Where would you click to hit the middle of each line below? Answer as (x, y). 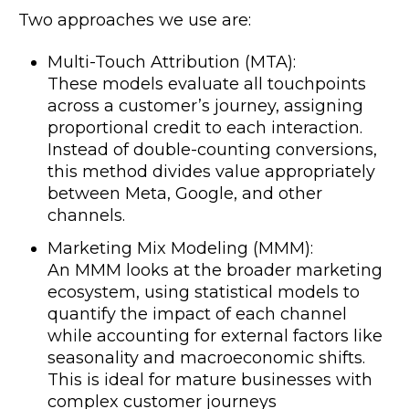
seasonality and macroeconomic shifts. (206, 358)
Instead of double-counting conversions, (212, 150)
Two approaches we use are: (135, 20)
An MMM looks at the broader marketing (215, 270)
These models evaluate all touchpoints (207, 84)
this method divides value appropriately (211, 172)
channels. (86, 215)
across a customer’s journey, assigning (205, 106)
